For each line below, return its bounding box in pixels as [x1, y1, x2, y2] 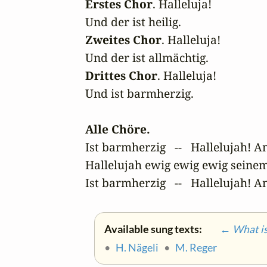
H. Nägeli [116, 241, 159, 254]
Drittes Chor [85, 67, 157, 83]
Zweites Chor [85, 31, 162, 48]
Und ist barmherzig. [85, 85, 194, 101]
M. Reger [175, 241, 217, 254]
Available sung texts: [104, 222, 204, 235]
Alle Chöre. [85, 120, 150, 137]
